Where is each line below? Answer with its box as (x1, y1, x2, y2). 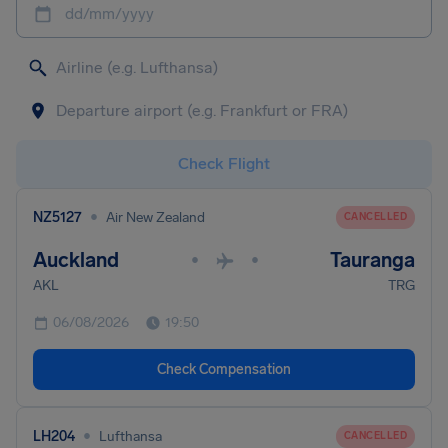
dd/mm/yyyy (65, 4, 154, 23)
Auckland (33, 248, 119, 272)
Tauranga (330, 248, 415, 272)
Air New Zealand (106, 208, 205, 226)
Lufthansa (99, 427, 162, 445)
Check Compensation (157, 361, 291, 378)
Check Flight (178, 154, 270, 173)
